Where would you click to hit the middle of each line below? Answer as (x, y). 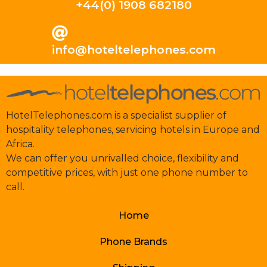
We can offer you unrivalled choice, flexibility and (122, 158)
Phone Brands (133, 242)
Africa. (20, 144)
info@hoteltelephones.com (133, 49)
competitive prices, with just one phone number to (127, 172)
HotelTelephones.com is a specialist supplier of (116, 115)
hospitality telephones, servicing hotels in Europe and (133, 129)
